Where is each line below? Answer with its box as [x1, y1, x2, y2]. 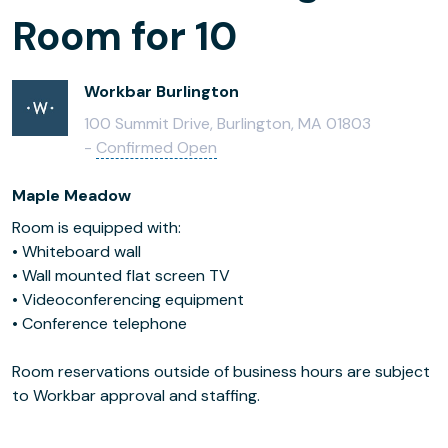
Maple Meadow [12, 185, 131, 206]
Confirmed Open [96, 137, 217, 158]
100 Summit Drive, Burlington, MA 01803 [84, 113, 371, 134]
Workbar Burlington [84, 81, 239, 102]
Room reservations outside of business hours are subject [12, 361, 430, 382]
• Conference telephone [12, 313, 187, 334]
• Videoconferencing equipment [12, 289, 244, 310]
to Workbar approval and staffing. [12, 385, 260, 406]
